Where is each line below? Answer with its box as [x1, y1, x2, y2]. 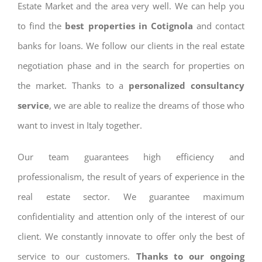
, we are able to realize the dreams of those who [49, 99, 244, 111]
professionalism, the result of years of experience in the [18, 171, 244, 182]
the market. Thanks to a [18, 80, 129, 91]
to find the [18, 20, 65, 32]
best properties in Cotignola [65, 20, 193, 32]
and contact [192, 20, 244, 32]
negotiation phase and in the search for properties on [18, 60, 244, 71]
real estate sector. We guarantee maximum [18, 191, 244, 202]
